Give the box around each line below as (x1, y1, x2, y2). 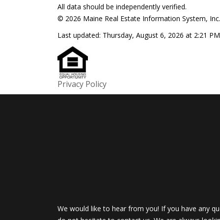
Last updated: (57, 30, 103, 40)
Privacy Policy (57, 79, 107, 89)
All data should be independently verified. (57, 2, 187, 11)
